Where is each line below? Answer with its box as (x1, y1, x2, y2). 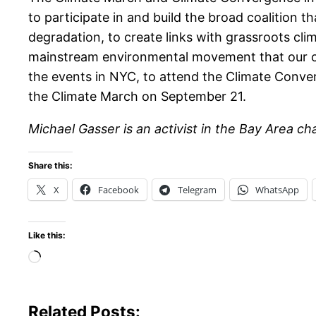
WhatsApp (255, 183, 299, 197)
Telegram (178, 183, 217, 197)
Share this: (28, 160, 73, 171)
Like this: (28, 230, 66, 241)
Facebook (98, 183, 139, 197)
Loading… (40, 250, 99, 266)
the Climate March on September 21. (28, 89, 246, 104)
